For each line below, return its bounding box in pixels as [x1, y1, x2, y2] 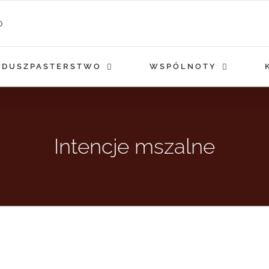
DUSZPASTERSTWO [2, 62, 101, 71]
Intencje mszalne [54, 134, 215, 159]
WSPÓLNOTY [150, 62, 217, 71]
